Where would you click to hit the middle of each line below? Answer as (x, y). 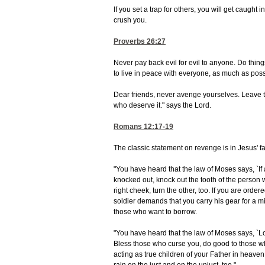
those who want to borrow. (155, 212)
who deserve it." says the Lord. (162, 106)
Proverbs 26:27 (140, 42)
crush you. (130, 20)
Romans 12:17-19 (143, 127)
